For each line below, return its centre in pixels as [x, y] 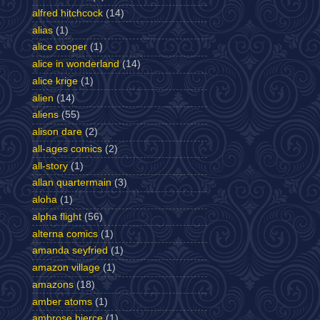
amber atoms [62, 301]
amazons [53, 284]
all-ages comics [67, 149]
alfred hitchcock [67, 13]
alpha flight [57, 216]
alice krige [55, 81]
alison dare [57, 132]
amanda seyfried [70, 251]
